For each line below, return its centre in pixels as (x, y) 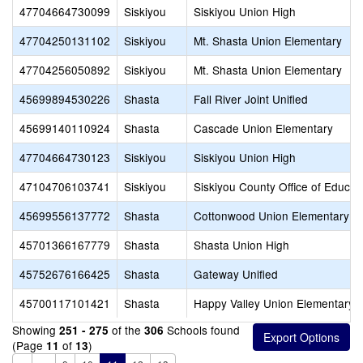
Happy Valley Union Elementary (274, 303)
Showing (36, 330)
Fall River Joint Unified (251, 99)
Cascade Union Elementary (263, 128)
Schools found (202, 330)
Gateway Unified (236, 274)
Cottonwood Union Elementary (271, 216)
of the (126, 330)
